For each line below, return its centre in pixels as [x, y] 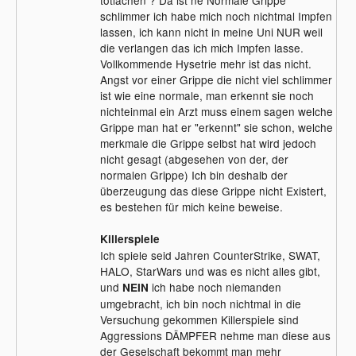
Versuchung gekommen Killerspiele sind [199, 319]
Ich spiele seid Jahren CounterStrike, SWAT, [210, 255]
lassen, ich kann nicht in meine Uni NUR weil [211, 31]
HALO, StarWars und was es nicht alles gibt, [210, 271]
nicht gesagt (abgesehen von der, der [194, 159]
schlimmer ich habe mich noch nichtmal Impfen [216, 15]
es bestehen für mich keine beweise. [191, 206]
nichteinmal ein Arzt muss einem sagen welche [216, 111]
